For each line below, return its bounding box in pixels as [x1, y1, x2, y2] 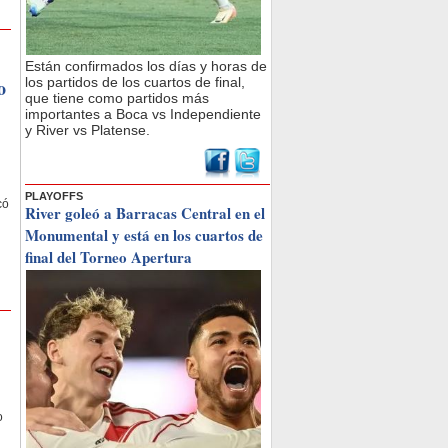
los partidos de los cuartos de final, [25, 74, 245, 90]
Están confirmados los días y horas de [25, 58, 267, 74]
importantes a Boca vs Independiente [25, 106, 261, 122]
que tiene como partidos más [25, 90, 209, 106]
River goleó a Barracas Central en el [25, 202, 265, 224]
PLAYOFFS [25, 190, 83, 202]
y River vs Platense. [25, 122, 150, 138]
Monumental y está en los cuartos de [25, 224, 263, 246]
